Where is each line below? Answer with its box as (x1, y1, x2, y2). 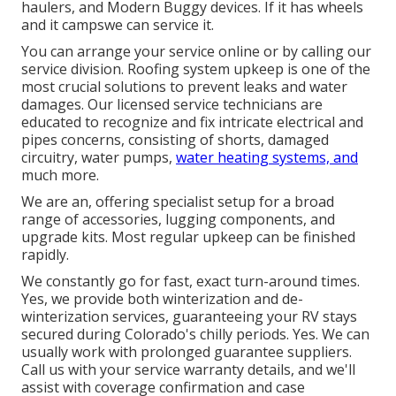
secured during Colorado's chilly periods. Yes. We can (21, 324, 369, 345)
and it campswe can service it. (21, 15, 214, 35)
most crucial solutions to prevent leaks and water (21, 77, 347, 97)
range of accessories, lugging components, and (21, 209, 335, 230)
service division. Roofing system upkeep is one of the (21, 59, 370, 80)
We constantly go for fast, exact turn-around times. (21, 271, 360, 292)
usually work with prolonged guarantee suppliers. (21, 342, 352, 362)
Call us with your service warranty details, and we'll (21, 360, 355, 380)
